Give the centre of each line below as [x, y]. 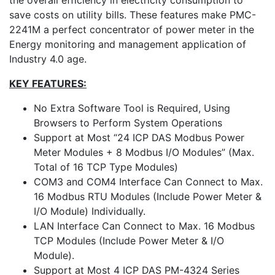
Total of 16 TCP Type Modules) [106, 167]
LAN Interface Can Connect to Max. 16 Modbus [144, 226]
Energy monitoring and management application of [128, 44]
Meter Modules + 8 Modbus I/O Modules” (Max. [144, 152]
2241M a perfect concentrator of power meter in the [132, 29]
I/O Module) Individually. [90, 211]
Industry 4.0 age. [48, 59]
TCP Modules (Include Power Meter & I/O [129, 241]
